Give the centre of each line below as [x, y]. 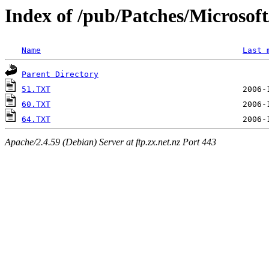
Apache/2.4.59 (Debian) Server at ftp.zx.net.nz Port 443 [110, 142]
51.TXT [36, 89]
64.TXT [36, 119]
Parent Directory [60, 74]
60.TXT [36, 104]
